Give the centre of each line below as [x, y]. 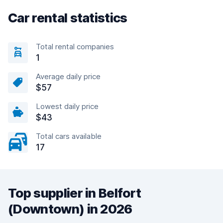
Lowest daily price [67, 106]
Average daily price [68, 76]
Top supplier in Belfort [75, 193]
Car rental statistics [68, 18]
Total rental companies [75, 47]
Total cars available [69, 136]
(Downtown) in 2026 [70, 209]
